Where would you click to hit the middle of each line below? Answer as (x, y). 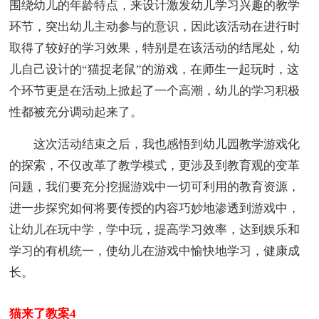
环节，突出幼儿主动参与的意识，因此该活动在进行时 (155, 26)
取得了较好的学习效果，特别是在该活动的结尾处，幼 (155, 48)
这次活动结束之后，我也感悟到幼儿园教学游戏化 (155, 144)
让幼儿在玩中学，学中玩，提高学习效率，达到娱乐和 (155, 229)
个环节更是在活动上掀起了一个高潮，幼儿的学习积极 (155, 90)
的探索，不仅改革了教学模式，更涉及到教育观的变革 (155, 165)
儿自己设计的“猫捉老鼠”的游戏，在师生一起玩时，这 (155, 69)
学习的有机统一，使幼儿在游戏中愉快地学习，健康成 (155, 251)
